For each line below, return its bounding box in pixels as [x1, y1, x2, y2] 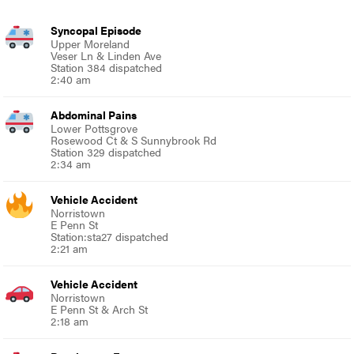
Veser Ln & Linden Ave [51, 47, 162, 63]
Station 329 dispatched [51, 143, 162, 160]
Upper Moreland [51, 35, 130, 51]
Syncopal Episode [51, 21, 142, 38]
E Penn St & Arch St [51, 300, 149, 317]
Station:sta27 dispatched [51, 228, 169, 244]
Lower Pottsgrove [51, 119, 138, 136]
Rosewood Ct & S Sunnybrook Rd [51, 131, 217, 148]
